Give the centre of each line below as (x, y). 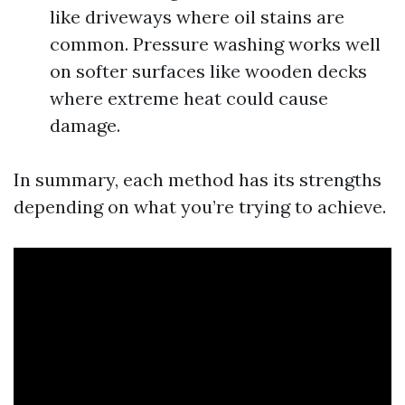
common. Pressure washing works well (215, 44)
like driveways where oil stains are (197, 17)
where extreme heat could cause (189, 98)
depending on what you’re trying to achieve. (200, 207)
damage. (85, 125)
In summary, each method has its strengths (198, 179)
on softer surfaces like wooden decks (208, 71)
